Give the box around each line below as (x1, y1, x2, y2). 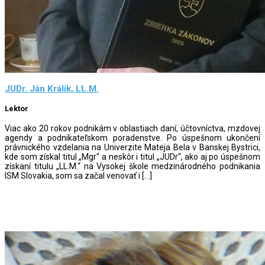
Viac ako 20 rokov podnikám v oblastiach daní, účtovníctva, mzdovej (5, 123, 260, 133)
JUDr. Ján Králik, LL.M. (5, 83, 99, 95)
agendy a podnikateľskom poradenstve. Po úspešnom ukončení (5, 132, 260, 143)
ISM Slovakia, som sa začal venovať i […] (5, 170, 152, 180)
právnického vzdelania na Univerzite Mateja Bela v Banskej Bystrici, (5, 142, 260, 152)
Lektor (5, 104, 28, 114)
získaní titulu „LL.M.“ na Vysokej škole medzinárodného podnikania (5, 161, 260, 171)
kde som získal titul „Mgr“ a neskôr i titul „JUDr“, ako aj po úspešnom (5, 151, 260, 161)
